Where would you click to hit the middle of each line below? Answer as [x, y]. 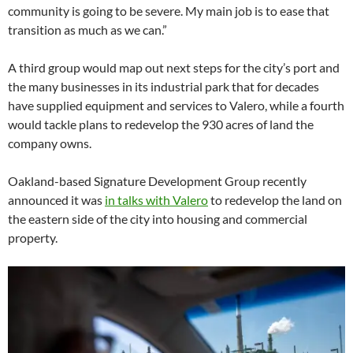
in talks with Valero [156, 200]
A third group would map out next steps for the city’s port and [174, 68]
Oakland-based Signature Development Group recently [157, 181]
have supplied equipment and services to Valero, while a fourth [176, 106]
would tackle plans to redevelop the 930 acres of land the [161, 124]
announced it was [56, 200]
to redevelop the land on [275, 200]
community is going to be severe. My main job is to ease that [169, 11]
